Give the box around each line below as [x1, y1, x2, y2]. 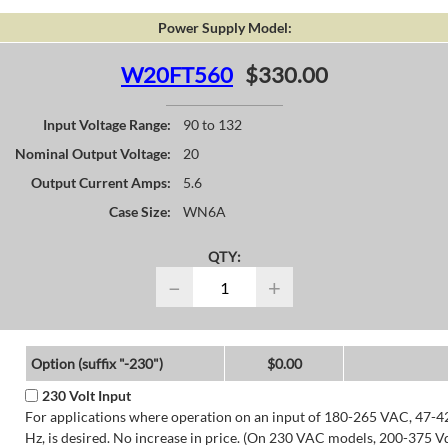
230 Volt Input [41, 387, 131, 405]
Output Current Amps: [31, 174, 171, 192]
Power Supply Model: [157, 19, 292, 36]
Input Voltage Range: [43, 116, 171, 134]
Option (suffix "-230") [30, 355, 163, 373]
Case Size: [109, 203, 171, 221]
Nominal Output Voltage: [15, 145, 171, 163]
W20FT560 [121, 61, 233, 88]
